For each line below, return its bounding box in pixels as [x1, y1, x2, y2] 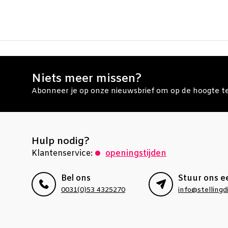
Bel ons [61, 173, 91, 184]
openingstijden [105, 148, 166, 159]
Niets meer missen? [32, 71, 141, 87]
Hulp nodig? [32, 135, 90, 148]
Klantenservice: [32, 148, 93, 159]
